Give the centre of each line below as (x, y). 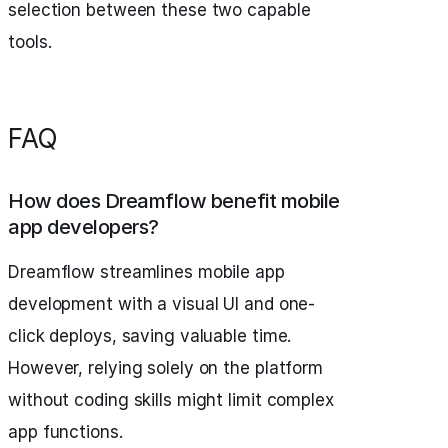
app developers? (83, 227)
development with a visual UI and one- (162, 304)
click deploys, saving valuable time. (150, 336)
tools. (30, 42)
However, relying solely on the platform (166, 368)
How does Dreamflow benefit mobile (174, 201)
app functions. (65, 432)
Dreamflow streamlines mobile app (146, 272)
